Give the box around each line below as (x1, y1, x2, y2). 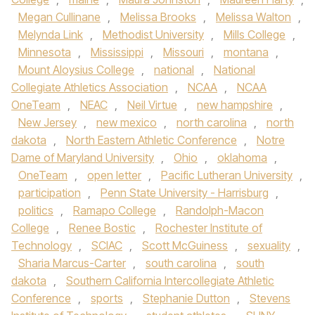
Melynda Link (18, 27, 83, 41)
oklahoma (217, 150, 267, 165)
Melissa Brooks (120, 10, 196, 24)
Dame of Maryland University (11, 150, 154, 165)
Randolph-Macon (176, 203, 264, 217)
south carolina (146, 256, 217, 270)
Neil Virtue (127, 98, 177, 112)
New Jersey (18, 115, 77, 129)
